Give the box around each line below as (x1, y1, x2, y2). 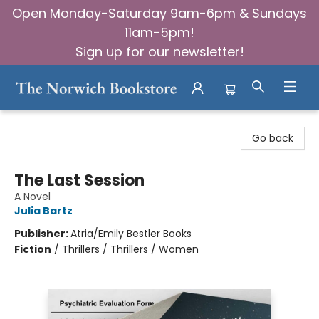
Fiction (14, 242, 51, 256)
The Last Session (14, 169, 145, 192)
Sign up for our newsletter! (75, 43, 244, 61)
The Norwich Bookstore (11, 115, 124, 130)
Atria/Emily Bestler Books (70, 226, 192, 241)
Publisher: (14, 226, 70, 241)
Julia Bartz (14, 204, 73, 218)
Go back (252, 131, 293, 145)
